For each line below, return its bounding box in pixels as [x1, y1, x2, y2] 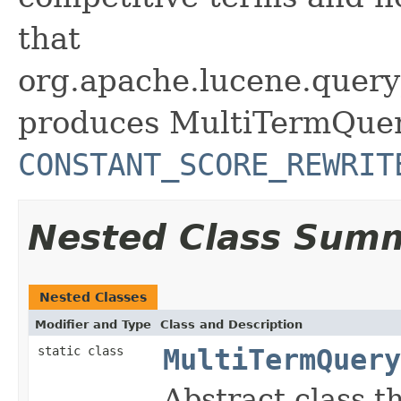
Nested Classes [39, 289, 147, 304]
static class [38, 343, 131, 358]
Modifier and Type [35, 317, 151, 331]
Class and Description [160, 317, 303, 331]
